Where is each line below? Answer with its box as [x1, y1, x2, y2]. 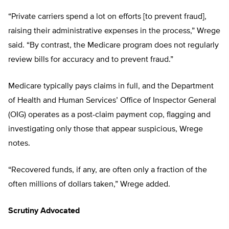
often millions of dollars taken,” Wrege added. [8, 180, 170, 189]
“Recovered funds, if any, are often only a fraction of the [8, 166, 207, 175]
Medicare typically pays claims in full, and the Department [8, 82, 214, 91]
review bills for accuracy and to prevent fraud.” [8, 56, 173, 64]
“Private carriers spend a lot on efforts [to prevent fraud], [8, 13, 207, 21]
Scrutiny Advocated [8, 207, 80, 216]
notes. [8, 140, 30, 148]
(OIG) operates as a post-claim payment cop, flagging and [8, 111, 211, 120]
